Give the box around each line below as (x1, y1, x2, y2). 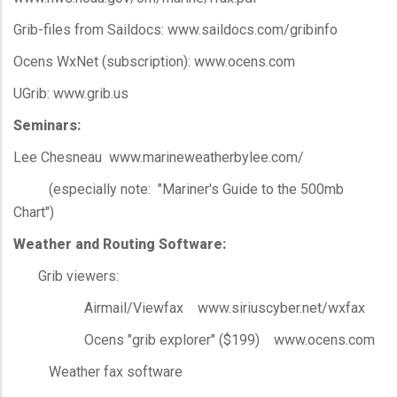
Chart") (13, 203, 54, 221)
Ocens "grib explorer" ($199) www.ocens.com (13, 331, 375, 348)
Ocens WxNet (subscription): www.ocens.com (13, 52, 295, 70)
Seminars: (13, 116, 81, 134)
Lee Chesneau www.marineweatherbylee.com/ (13, 148, 304, 166)
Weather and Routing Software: (13, 235, 226, 253)
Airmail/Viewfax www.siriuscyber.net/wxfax (13, 299, 365, 316)
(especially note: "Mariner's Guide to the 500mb (13, 180, 344, 198)
